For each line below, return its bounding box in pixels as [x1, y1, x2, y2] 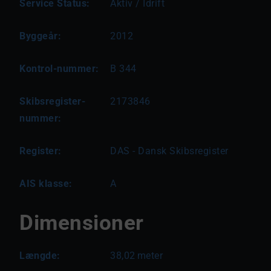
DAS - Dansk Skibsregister [110, 145, 229, 157]
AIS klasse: [19, 178, 73, 189]
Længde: [19, 250, 60, 261]
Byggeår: [19, 30, 61, 42]
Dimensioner [19, 210, 144, 235]
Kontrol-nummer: [19, 63, 99, 74]
